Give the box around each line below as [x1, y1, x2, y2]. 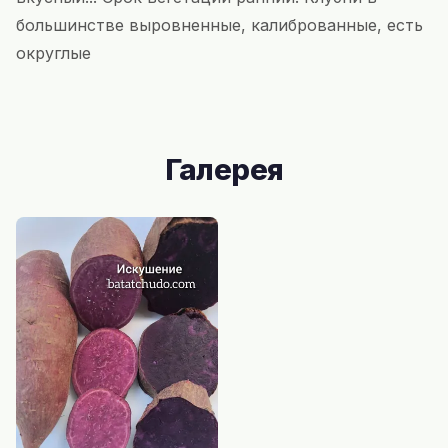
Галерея [164, 151, 284, 187]
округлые [16, 42, 91, 63]
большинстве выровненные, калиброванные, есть [16, 14, 423, 35]
